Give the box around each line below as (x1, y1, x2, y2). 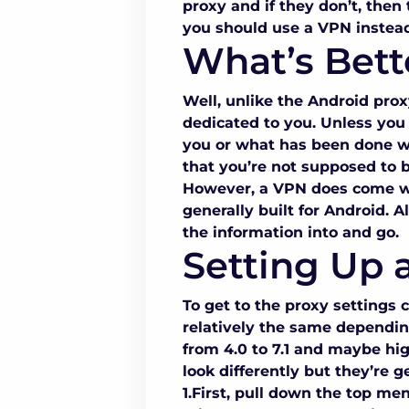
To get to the (183, 297, 285, 315)
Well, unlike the (183, 92, 308, 110)
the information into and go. (183, 224, 399, 242)
